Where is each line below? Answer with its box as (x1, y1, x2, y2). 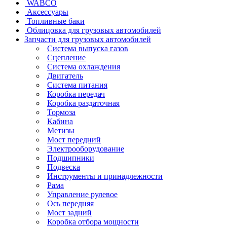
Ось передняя (47, 199, 94, 208)
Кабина (47, 117, 73, 126)
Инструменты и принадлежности (47, 172, 163, 181)
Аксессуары (27, 8, 68, 17)
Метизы (47, 126, 74, 135)
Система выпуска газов (47, 44, 128, 53)
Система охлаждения (47, 62, 120, 71)
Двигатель (47, 71, 83, 81)
